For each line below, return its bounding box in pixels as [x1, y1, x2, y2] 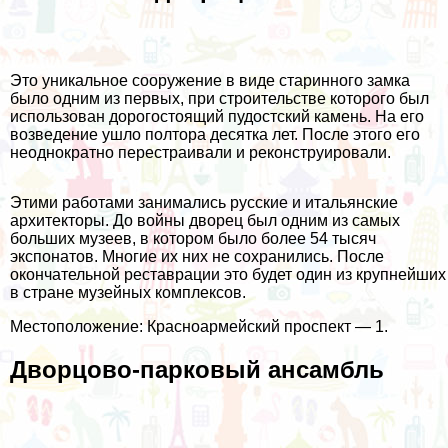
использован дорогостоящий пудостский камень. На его [10, 108, 424, 126]
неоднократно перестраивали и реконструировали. [10, 144, 391, 162]
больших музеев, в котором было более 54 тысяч [10, 230, 376, 248]
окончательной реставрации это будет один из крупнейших [10, 266, 446, 284]
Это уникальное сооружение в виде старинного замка [10, 72, 410, 90]
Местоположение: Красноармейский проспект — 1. [10, 318, 388, 336]
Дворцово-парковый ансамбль [10, 356, 384, 384]
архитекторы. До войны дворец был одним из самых [10, 212, 400, 230]
